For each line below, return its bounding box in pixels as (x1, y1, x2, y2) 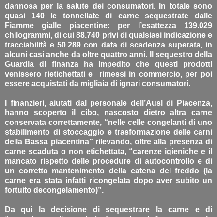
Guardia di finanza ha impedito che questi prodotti (5, 60, 212, 68)
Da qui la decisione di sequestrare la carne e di (5, 205, 212, 214)
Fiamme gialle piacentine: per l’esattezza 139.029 (5, 21, 212, 30)
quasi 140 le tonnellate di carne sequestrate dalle (5, 11, 212, 20)
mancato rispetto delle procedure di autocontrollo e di (5, 156, 212, 165)
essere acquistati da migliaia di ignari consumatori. (5, 79, 190, 88)
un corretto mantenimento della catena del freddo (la (5, 166, 212, 175)
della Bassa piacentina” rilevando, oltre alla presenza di (5, 137, 212, 146)
